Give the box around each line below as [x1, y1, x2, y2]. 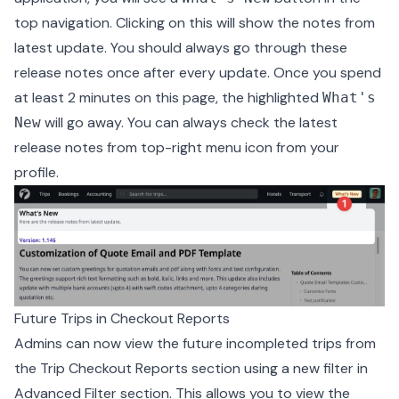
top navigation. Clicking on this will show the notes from [14, 12, 375, 32]
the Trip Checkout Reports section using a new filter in [14, 358, 368, 378]
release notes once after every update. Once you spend [14, 62, 381, 82]
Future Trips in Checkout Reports [14, 308, 230, 328]
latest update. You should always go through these [14, 37, 347, 57]
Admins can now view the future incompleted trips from [14, 333, 376, 353]
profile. [14, 162, 59, 182]
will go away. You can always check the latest [41, 112, 338, 132]
